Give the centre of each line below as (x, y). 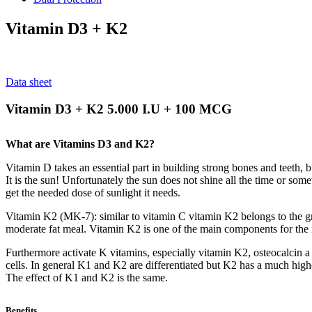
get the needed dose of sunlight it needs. (93, 192)
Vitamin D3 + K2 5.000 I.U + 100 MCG (119, 109)
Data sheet (29, 81)
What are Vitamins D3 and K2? (80, 143)
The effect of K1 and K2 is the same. (87, 277)
